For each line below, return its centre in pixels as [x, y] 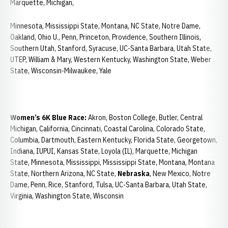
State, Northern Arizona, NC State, [64, 174]
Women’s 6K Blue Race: [48, 118]
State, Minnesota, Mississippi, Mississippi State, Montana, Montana [112, 162]
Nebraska [134, 174]
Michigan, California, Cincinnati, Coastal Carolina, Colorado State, [108, 129]
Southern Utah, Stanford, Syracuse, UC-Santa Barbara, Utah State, [111, 48]
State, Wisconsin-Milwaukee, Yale [61, 71]
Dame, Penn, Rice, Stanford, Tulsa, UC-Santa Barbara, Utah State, [109, 185]
